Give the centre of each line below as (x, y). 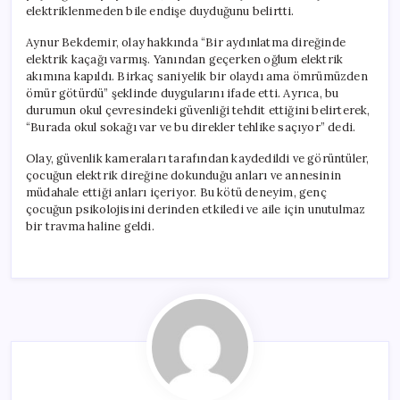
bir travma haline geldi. (90, 226)
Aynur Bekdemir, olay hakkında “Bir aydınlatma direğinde (186, 42)
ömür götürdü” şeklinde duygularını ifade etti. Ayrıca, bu (183, 93)
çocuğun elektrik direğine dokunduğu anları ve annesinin (183, 175)
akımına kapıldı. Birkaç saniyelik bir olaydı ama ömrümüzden (197, 76)
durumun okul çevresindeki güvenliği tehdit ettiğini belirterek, (198, 110)
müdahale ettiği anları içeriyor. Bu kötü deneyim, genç (176, 192)
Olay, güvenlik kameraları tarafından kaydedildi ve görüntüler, (198, 158)
